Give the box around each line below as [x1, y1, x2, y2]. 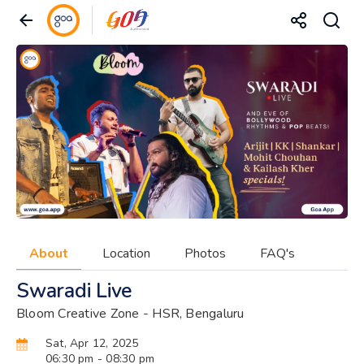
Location [102, 244, 150, 262]
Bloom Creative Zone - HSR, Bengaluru [16, 304, 245, 323]
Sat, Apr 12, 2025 [45, 335, 139, 351]
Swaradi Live [16, 276, 132, 305]
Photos [184, 244, 226, 262]
